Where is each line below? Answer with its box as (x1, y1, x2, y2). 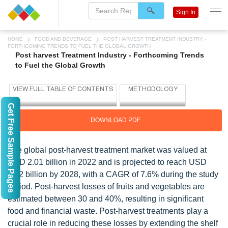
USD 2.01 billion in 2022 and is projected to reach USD (8, 158, 207, 166)
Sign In (176, 9, 195, 16)
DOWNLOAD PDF (91, 117, 140, 124)
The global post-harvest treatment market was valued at (8, 146, 207, 154)
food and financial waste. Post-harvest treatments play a (8, 207, 208, 215)
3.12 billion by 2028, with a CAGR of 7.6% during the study (8, 170, 218, 179)
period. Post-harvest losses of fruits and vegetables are (8, 182, 205, 191)
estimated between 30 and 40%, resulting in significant (8, 194, 204, 203)
